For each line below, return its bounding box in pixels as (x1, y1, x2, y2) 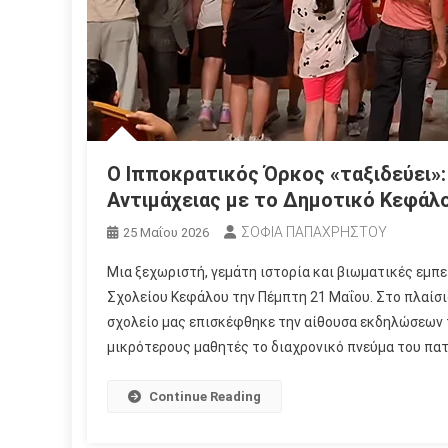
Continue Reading (149, 389, 261, 405)
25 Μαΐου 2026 (123, 225, 209, 241)
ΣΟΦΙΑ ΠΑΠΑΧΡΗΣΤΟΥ (241, 224, 387, 241)
